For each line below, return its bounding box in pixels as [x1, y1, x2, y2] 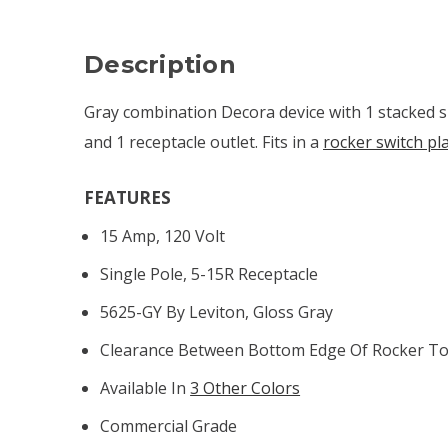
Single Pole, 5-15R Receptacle [100, 262, 319, 285]
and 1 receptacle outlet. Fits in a [84, 130, 323, 153]
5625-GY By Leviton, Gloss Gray [100, 300, 334, 323]
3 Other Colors [190, 376, 301, 399]
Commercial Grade [100, 414, 238, 437]
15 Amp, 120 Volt [100, 224, 226, 247]
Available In [100, 376, 191, 399]
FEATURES [84, 185, 171, 209]
